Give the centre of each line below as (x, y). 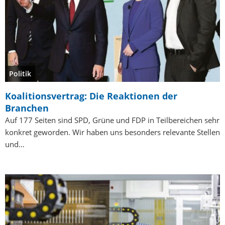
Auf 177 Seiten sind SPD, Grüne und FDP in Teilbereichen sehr (112, 120)
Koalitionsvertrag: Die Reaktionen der (91, 96)
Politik (20, 73)
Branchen (27, 108)
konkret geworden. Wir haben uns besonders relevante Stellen (113, 132)
